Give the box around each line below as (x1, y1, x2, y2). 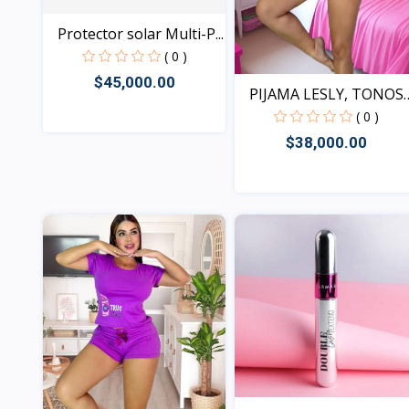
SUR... (249, 105, 286, 126)
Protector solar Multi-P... (58, 24, 224, 44)
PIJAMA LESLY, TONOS (249, 83, 404, 104)
